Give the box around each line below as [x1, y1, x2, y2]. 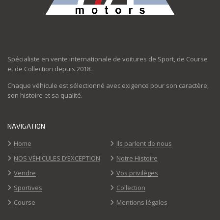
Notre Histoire [116, 153, 158, 163]
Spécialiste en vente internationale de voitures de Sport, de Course [7, 54, 208, 63]
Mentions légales [116, 197, 167, 207]
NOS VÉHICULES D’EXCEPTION [14, 153, 100, 163]
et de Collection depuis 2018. [7, 64, 92, 73]
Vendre [14, 168, 36, 177]
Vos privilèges [116, 168, 158, 177]
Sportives [14, 183, 42, 192]
